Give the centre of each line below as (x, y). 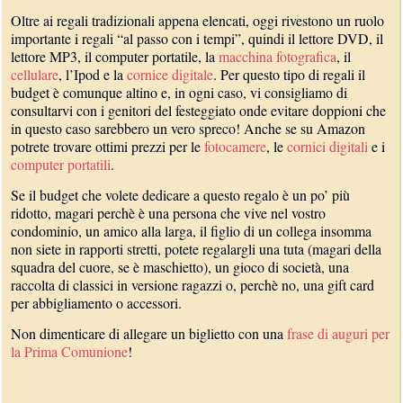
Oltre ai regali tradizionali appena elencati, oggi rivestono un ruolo (198, 20)
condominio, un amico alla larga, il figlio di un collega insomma (192, 231)
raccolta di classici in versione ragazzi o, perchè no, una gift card (193, 285)
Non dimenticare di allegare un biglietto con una (149, 333)
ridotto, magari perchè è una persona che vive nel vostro (169, 213)
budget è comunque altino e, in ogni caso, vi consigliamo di (179, 92)
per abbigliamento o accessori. (97, 303)
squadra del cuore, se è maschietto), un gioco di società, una (180, 267)
